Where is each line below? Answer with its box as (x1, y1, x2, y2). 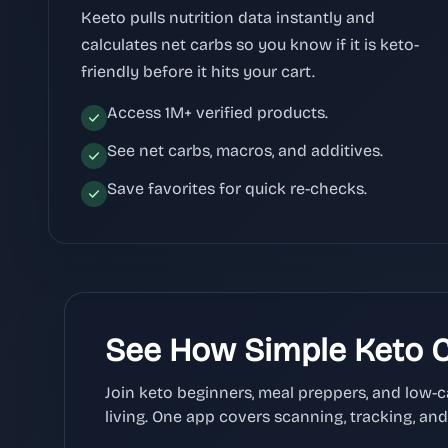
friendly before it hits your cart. (81, 61, 315, 81)
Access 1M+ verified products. (107, 102, 328, 122)
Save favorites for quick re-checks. (107, 178, 367, 198)
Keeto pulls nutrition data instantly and (81, 7, 375, 27)
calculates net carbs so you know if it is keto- (81, 34, 419, 54)
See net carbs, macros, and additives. (107, 140, 383, 160)
